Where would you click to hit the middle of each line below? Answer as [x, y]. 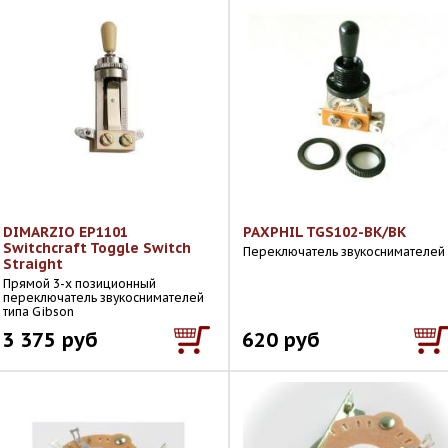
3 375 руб [50, 339]
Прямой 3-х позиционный [79, 283]
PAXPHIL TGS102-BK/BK [324, 232]
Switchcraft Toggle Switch [97, 248]
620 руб [281, 339]
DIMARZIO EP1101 [65, 232]
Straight [33, 264]
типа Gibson [38, 311]
